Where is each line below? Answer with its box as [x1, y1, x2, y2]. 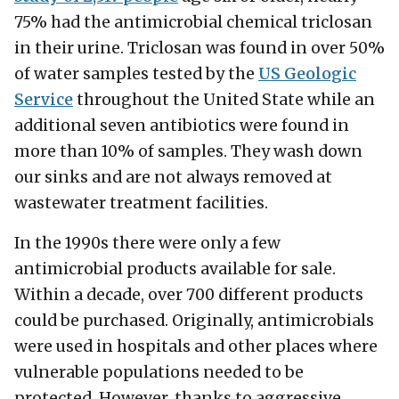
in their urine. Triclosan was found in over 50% [14, 38, 385, 59]
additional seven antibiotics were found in [14, 116, 349, 136]
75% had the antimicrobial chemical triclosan [14, 12, 372, 33]
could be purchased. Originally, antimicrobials [14, 311, 374, 331]
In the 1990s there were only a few [14, 233, 281, 254]
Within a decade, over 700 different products [14, 285, 363, 305]
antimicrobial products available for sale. [14, 259, 336, 280]
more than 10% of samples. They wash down [14, 142, 362, 162]
